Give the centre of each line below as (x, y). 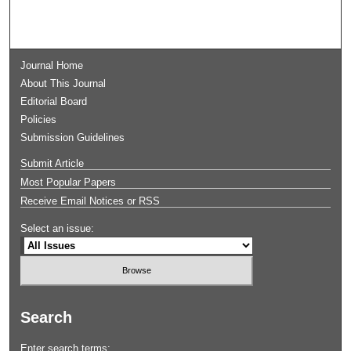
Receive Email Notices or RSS (90, 201)
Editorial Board (54, 101)
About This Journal (63, 83)
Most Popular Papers (69, 182)
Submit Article (52, 163)
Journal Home (52, 65)
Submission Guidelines (73, 137)
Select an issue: (58, 228)
